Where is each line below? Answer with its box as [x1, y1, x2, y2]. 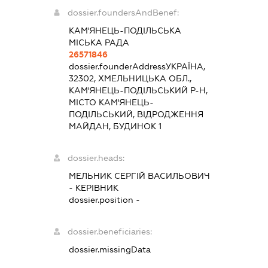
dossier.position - [68, 194, 140, 205]
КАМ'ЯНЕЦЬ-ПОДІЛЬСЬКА [68, 25, 181, 35]
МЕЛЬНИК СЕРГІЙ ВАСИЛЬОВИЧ [68, 170, 210, 181]
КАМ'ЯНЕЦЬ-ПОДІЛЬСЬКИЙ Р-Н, [68, 85, 208, 95]
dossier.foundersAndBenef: [67, 7, 179, 17]
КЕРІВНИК [75, 182, 118, 193]
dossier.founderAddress [68, 61, 166, 71]
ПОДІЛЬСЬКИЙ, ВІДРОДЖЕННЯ [68, 109, 203, 119]
